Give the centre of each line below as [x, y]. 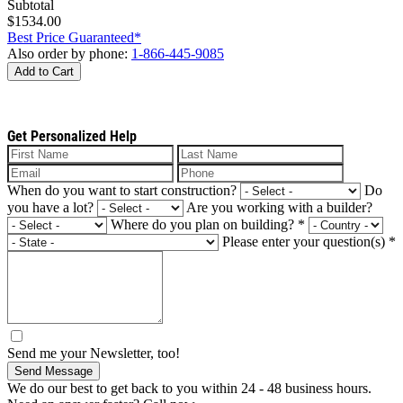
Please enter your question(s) [305, 241]
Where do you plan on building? [204, 224]
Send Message [54, 371]
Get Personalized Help [72, 136]
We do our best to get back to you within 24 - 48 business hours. [189, 388]
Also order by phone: [69, 53]
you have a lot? [50, 207]
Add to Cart [44, 71]
